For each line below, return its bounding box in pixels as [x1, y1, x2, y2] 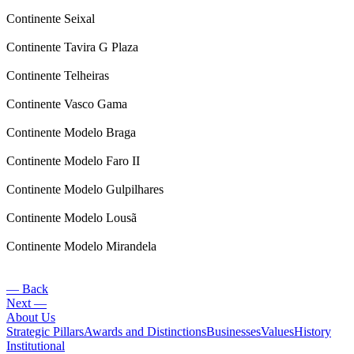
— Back [6, 282, 48, 296]
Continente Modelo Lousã [6, 211, 137, 225]
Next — [6, 296, 47, 311]
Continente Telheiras [6, 69, 109, 83]
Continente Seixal [6, 12, 95, 26]
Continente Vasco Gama [6, 97, 127, 111]
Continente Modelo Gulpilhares [6, 183, 164, 197]
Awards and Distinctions [84, 325, 206, 339]
